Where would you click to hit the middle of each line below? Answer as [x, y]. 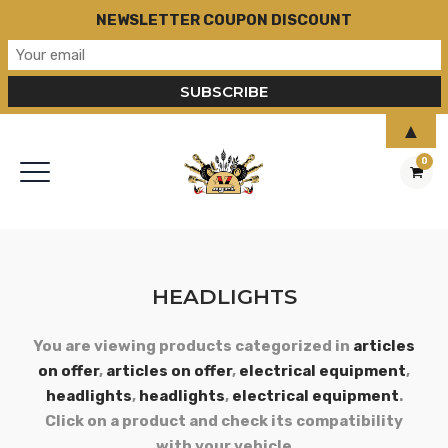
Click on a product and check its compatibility [224, 421]
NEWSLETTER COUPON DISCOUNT [224, 20]
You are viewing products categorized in [193, 346]
